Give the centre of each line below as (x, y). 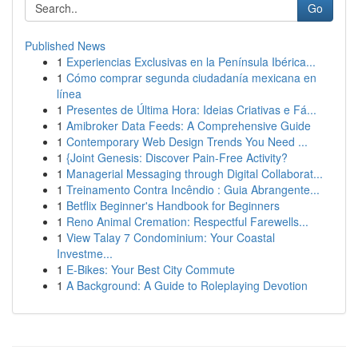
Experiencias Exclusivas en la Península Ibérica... (191, 62)
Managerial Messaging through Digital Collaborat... (195, 173)
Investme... (85, 253)
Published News (65, 46)
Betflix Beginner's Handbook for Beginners (173, 205)
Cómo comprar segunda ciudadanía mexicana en (191, 78)
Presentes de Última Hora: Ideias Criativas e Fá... (191, 109)
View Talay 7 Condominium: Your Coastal (171, 237)
